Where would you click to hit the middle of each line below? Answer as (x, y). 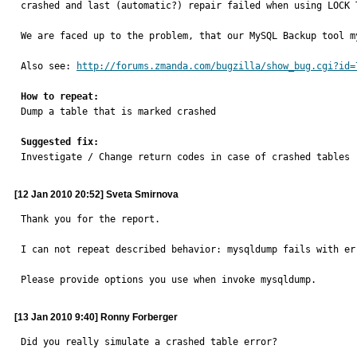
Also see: (49, 66)
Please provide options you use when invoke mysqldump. (169, 280)
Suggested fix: (60, 142)
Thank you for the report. (90, 219)
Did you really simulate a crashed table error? (149, 342)
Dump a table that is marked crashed (118, 112)
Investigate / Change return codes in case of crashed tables (185, 157)
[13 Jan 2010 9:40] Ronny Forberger (96, 317)
